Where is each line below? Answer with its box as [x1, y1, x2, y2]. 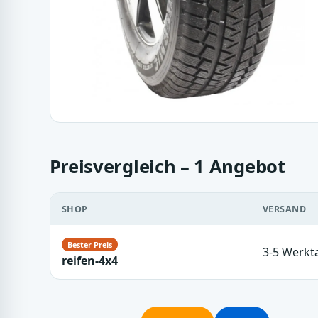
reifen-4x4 [61, 252, 118, 268]
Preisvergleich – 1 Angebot [49, 153, 285, 179]
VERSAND [262, 202, 307, 215]
